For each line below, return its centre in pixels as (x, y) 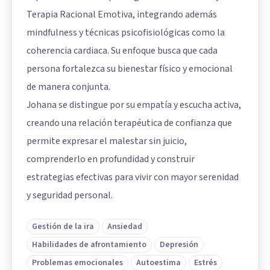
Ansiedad (125, 226)
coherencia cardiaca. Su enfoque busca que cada (122, 50)
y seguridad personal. (70, 195)
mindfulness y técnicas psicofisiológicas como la (126, 32)
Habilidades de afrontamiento (89, 244)
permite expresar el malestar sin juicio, (107, 141)
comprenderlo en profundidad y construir (111, 159)
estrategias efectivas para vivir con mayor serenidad (133, 177)
